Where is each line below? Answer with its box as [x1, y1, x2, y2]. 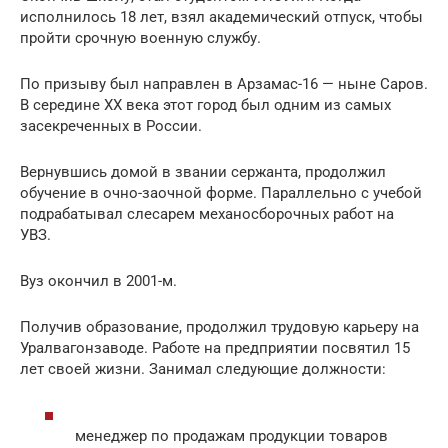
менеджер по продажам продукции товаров [75, 427, 388, 445]
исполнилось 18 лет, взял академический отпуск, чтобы [20, 7, 423, 26]
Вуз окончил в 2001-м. [20, 271, 177, 290]
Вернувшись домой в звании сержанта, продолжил [20, 162, 386, 181]
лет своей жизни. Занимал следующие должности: [20, 359, 386, 378]
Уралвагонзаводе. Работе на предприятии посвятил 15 [20, 338, 410, 357]
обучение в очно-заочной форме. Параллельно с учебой [20, 183, 422, 202]
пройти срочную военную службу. [20, 28, 261, 47]
